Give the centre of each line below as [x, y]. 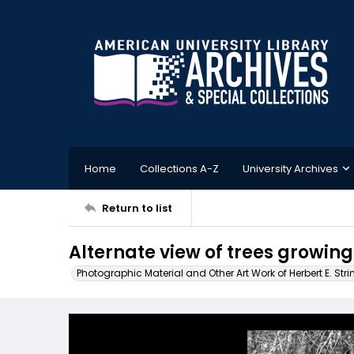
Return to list [137, 208]
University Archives [290, 168]
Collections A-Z [179, 168]
